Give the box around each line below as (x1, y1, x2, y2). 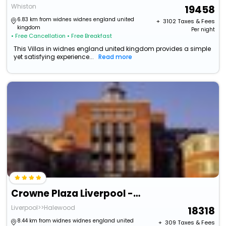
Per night (191, 26, 215, 34)
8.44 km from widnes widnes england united (17, 217, 134, 225)
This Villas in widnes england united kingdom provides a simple (14, 44, 211, 53)
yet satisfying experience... (14, 52, 94, 62)
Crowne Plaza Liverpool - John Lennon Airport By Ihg (133, 187, 141, 201)
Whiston (11, 2, 37, 11)
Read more (98, 52, 133, 62)
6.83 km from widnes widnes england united (17, 16, 135, 24)
